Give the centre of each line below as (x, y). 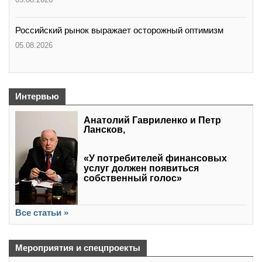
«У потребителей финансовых (155, 158)
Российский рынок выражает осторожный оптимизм (119, 30)
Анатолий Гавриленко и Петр (152, 120)
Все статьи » (42, 212)
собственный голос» (133, 178)
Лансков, (104, 129)
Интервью (37, 96)
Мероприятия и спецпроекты (78, 247)
